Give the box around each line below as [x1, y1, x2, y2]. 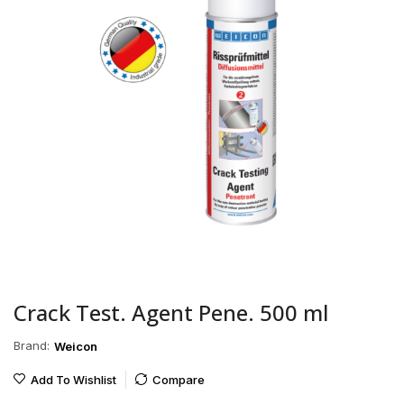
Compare [151, 372, 205, 387]
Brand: [14, 338, 50, 353]
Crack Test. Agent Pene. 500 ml [14, 297, 328, 327]
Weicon [54, 338, 97, 353]
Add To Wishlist [30, 372, 116, 387]
